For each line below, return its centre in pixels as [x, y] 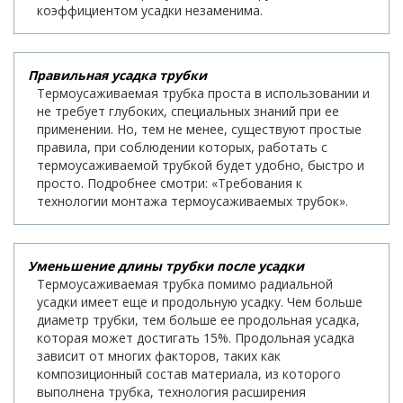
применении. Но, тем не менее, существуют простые [199, 130]
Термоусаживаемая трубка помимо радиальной [185, 284]
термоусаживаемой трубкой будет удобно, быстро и [201, 166]
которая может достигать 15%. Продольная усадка [196, 338]
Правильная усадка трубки [117, 76]
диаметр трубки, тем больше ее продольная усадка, [198, 320]
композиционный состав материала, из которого [189, 374]
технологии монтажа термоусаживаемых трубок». [193, 201]
